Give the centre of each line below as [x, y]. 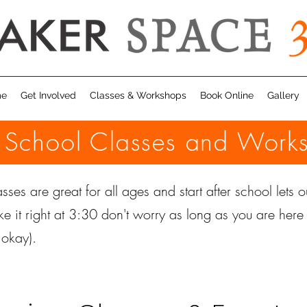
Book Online [227, 95]
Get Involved [48, 95]
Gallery [283, 95]
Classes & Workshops [138, 95]
